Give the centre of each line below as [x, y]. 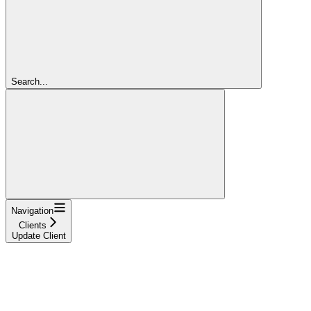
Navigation [32, 210]
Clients [32, 225]
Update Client [39, 235]
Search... [30, 81]
